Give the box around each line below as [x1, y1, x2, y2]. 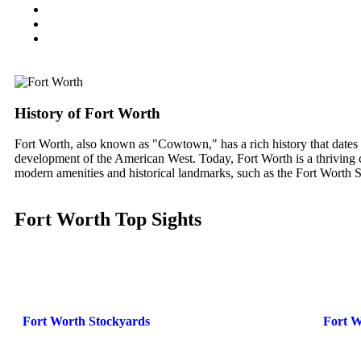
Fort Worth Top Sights [15, 209, 201, 230]
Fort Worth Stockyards [23, 313, 150, 328]
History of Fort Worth [15, 104, 160, 122]
